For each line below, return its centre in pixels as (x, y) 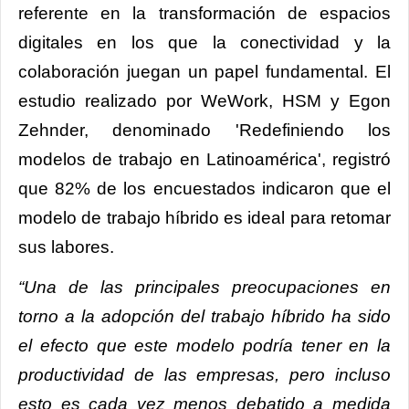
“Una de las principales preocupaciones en (204, 288)
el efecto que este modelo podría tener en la (204, 346)
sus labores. (66, 247)
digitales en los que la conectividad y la (204, 43)
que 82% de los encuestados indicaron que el (204, 189)
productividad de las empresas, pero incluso (204, 375)
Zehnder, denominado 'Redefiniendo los (204, 131)
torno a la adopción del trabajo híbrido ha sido (204, 317)
